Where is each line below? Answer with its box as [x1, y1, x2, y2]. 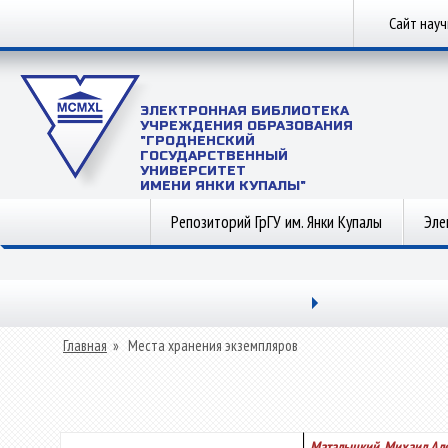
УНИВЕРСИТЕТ [140, 163, 246, 179]
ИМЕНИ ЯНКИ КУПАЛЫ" [140, 178, 306, 194]
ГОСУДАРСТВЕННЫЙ [140, 148, 288, 164]
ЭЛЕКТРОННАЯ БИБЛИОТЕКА [140, 103, 349, 119]
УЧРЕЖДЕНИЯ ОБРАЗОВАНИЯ [140, 118, 353, 134]
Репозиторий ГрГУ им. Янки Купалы [171, 211, 382, 233]
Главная [63, 336, 107, 355]
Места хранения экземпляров [128, 336, 298, 355]
